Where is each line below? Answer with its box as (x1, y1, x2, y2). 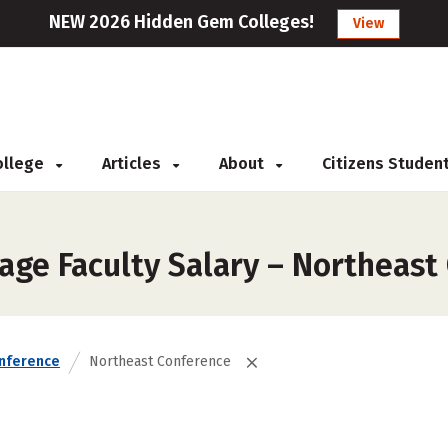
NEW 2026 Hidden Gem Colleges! (48, 11, 314, 33)
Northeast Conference (89, 353, 231, 370)
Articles (102, 154, 165, 173)
